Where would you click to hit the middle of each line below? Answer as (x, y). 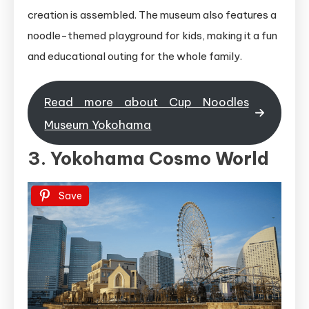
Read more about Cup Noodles (147, 101)
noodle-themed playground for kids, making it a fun (152, 36)
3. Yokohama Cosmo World (148, 158)
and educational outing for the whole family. (135, 57)
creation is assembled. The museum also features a (152, 15)
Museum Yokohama (98, 124)
